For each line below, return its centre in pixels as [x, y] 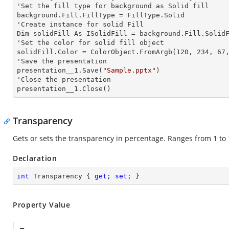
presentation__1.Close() [64, 89]
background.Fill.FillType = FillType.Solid [101, 15]
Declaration [35, 158]
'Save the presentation [62, 61]
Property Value [42, 205]
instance [66, 24]
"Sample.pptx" [129, 70]
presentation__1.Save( [60, 70]
